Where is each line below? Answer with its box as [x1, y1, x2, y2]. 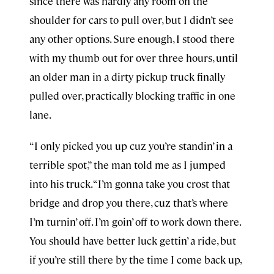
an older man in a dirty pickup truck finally [29, 70, 225, 83]
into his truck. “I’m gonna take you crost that [29, 177, 230, 190]
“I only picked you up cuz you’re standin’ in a [29, 139, 232, 152]
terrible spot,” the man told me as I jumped [29, 158, 226, 171]
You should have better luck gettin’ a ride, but [29, 234, 236, 247]
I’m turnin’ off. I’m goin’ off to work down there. [29, 215, 240, 228]
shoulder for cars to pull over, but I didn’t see [29, 13, 234, 26]
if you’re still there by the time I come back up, [29, 253, 241, 266]
